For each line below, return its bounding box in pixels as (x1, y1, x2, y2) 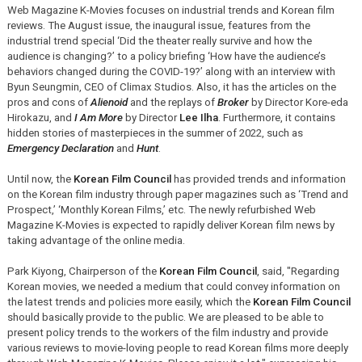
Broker (217, 95, 249, 108)
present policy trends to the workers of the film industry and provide (6, 326, 328, 339)
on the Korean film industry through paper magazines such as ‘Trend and (6, 187, 348, 200)
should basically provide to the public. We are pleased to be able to (6, 310, 324, 323)
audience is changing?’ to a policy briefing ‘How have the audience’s (6, 49, 326, 62)
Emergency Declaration (6, 141, 114, 154)
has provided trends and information (170, 172, 346, 185)
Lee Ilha (179, 111, 218, 124)
